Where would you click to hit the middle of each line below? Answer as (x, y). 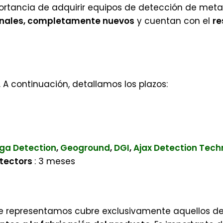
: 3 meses (55, 161)
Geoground (85, 148)
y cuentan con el (173, 21)
